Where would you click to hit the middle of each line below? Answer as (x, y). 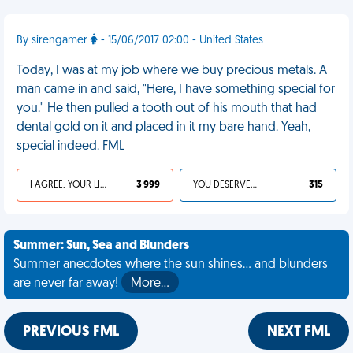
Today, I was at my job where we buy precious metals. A (172, 71)
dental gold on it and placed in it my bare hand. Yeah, (163, 128)
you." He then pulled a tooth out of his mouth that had (167, 109)
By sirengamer (54, 41)
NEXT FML (299, 332)
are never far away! (67, 284)
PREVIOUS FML (71, 332)
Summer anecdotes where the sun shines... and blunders (171, 265)
